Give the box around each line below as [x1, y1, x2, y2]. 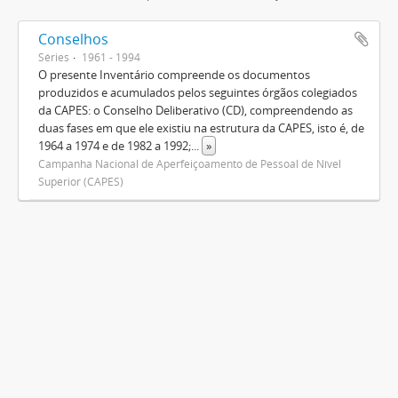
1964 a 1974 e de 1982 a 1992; [38, 138, 191, 154]
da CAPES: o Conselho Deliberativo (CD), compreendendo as [38, 102, 353, 118]
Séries [38, 50, 69, 64]
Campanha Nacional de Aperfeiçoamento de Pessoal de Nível [38, 156, 341, 171]
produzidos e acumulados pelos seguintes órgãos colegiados [38, 84, 357, 100]
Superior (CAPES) [38, 174, 123, 188]
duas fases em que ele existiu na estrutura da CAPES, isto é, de [38, 120, 364, 136]
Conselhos [38, 29, 108, 49]
